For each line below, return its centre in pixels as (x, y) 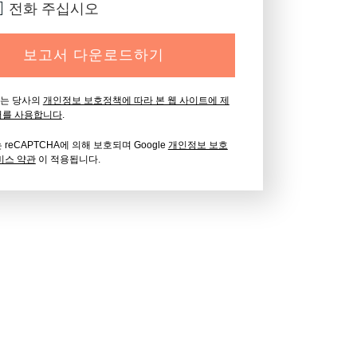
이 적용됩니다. (68, 159)
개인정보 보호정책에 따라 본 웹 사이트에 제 (136, 100)
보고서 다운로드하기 (93, 55)
